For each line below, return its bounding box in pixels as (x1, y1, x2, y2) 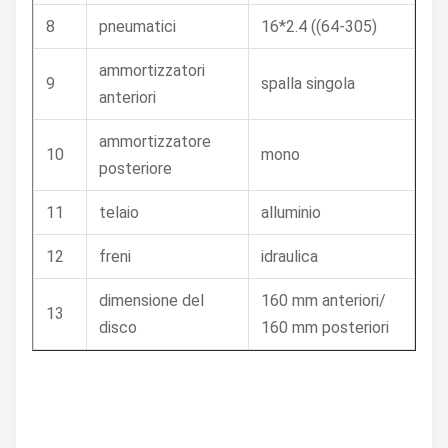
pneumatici (99, 17, 176, 36)
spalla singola (261, 74, 355, 93)
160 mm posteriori (261, 318, 389, 337)
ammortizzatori (99, 61, 205, 80)
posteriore (99, 159, 172, 178)
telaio (99, 203, 139, 222)
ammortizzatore (99, 132, 211, 151)
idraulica (261, 247, 318, 266)
